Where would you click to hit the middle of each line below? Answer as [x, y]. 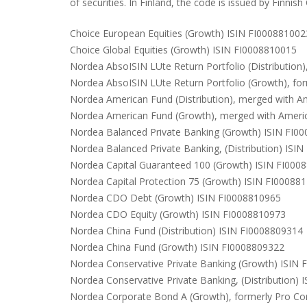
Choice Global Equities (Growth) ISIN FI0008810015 [183, 50]
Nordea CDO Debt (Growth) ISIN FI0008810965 [175, 198]
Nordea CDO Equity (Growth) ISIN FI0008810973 [178, 214]
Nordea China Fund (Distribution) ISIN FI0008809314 [186, 231]
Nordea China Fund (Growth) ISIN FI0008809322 [177, 247]
